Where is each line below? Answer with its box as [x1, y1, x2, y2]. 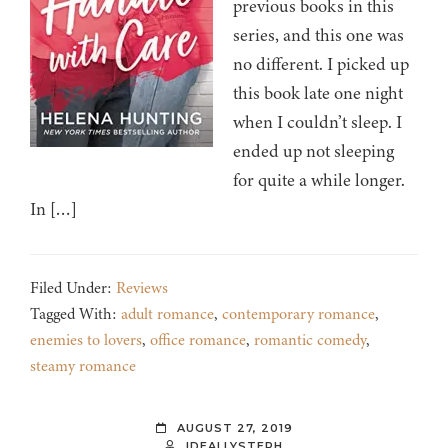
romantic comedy [254, 329, 366, 352]
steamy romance [30, 355, 136, 378]
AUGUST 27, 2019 [176, 421, 293, 436]
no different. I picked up [233, 52, 409, 77]
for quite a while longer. [233, 168, 405, 193]
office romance [150, 329, 246, 352]
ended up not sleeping [233, 139, 394, 164]
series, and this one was [233, 23, 404, 48]
